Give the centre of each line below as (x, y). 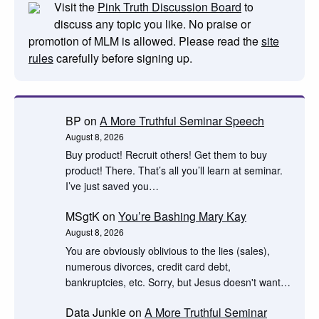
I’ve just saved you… (112, 185)
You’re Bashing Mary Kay (182, 216)
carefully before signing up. (123, 58)
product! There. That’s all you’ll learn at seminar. (174, 170)
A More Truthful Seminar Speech (182, 120)
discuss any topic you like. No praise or (152, 23)
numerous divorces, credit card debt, (148, 266)
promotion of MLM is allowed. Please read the (145, 41)
